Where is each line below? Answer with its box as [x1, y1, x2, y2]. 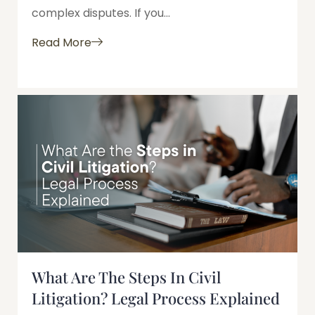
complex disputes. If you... [32, 4, 170, 21]
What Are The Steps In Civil [32, 266, 221, 288]
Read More [32, 34, 91, 51]
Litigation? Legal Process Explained [32, 288, 280, 309]
